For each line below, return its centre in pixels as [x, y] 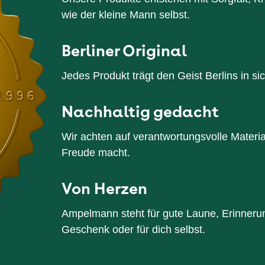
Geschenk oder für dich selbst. [133, 229]
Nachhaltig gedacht [140, 111]
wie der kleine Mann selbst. [126, 14]
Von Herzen [104, 188]
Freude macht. [96, 152]
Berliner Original [124, 50]
